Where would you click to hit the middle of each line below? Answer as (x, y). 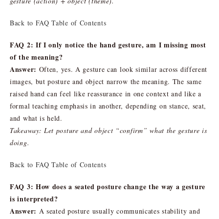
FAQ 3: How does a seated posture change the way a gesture (108, 186)
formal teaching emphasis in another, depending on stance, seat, (108, 106)
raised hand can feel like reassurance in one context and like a (106, 93)
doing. (20, 142)
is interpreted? (34, 198)
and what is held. (36, 118)
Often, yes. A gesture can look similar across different (122, 69)
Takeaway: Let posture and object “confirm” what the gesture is (109, 130)
